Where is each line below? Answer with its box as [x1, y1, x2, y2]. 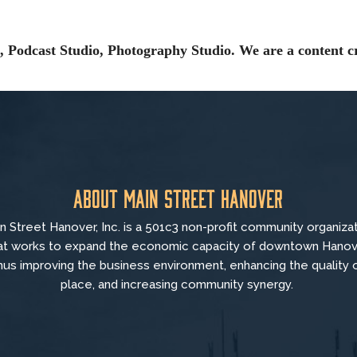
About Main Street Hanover [73, 184, 284, 212]
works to [11, 239, 65, 254]
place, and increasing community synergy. [60, 277, 293, 292]
